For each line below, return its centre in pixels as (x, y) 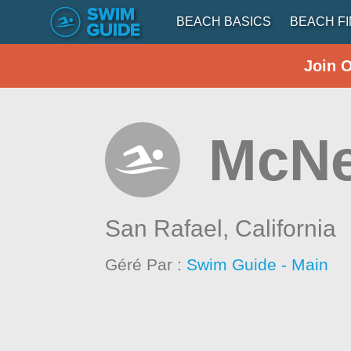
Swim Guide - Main (258, 264)
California (286, 228)
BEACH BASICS (224, 22)
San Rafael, (170, 228)
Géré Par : (146, 264)
